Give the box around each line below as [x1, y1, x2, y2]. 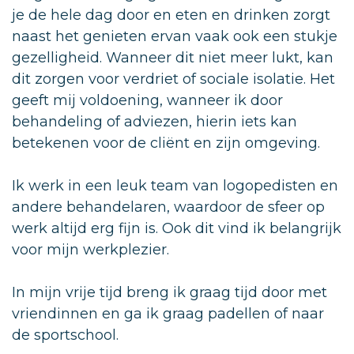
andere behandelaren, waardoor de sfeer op [12, 198, 325, 216]
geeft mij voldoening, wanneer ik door [12, 91, 283, 109]
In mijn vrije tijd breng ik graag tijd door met [12, 283, 327, 301]
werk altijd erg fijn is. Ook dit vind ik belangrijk [12, 219, 341, 237]
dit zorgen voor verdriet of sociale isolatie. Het [12, 70, 335, 88]
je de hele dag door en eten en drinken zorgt [12, 6, 330, 24]
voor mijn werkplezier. [12, 240, 169, 258]
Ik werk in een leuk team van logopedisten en [12, 176, 338, 194]
